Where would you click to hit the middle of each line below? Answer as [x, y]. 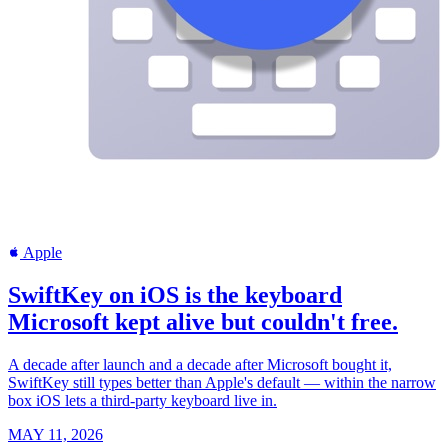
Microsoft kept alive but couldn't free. [203, 322]
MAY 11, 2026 [55, 435]
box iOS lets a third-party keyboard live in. [142, 401]
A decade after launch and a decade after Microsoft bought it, [200, 365]
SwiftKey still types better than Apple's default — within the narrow [222, 383]
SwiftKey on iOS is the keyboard [175, 295]
